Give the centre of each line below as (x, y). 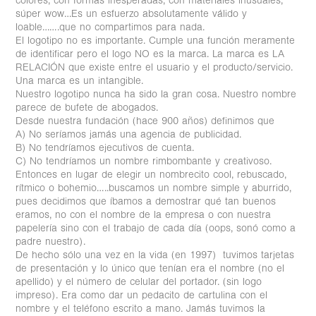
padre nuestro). (51, 241)
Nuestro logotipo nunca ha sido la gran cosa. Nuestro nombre (156, 94)
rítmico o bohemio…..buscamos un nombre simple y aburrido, (154, 188)
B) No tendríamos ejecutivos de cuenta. (105, 147)
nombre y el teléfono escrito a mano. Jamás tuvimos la (141, 308)
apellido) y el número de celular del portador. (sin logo (139, 281)
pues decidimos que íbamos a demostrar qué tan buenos (146, 201)
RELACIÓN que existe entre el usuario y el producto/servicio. (154, 67)
